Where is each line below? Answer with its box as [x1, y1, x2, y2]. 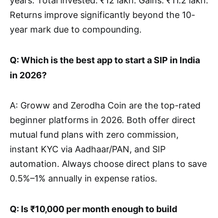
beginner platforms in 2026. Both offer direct [10, 115, 196, 126]
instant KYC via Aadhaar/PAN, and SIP [10, 144, 165, 155]
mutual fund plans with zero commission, [10, 129, 179, 140]
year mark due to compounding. [10, 24, 142, 35]
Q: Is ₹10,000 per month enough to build [10, 204, 177, 215]
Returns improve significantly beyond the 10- [10, 10, 195, 20]
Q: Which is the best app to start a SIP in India [10, 55, 200, 66]
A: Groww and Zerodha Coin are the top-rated [10, 100, 200, 111]
